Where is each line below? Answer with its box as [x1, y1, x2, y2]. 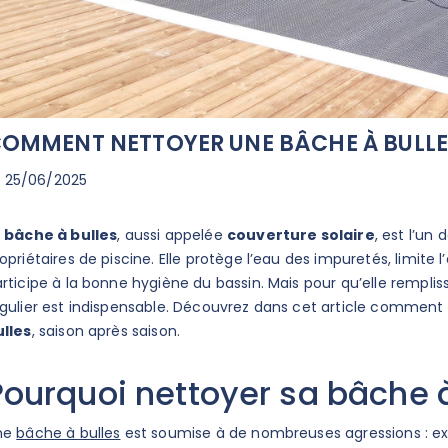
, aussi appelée [117, 225, 227, 246]
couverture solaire [226, 225, 375, 246]
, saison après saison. [31, 321, 185, 342]
